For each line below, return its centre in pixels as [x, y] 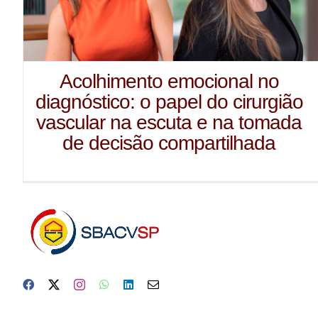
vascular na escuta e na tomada [169, 123]
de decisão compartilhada [169, 143]
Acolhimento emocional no [169, 82]
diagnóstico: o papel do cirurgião [169, 102]
